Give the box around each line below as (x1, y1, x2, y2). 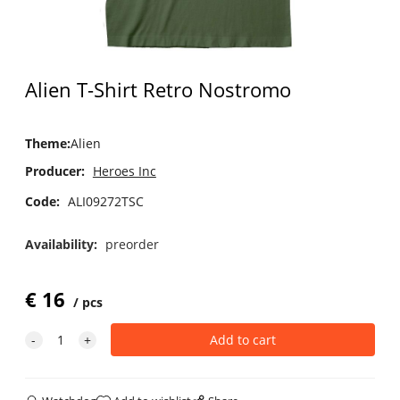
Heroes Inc (92, 162, 156, 179)
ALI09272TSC (67, 192, 144, 210)
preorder (104, 236, 159, 254)
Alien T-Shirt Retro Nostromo (24, 76, 291, 104)
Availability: (24, 236, 101, 254)
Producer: (24, 162, 85, 179)
